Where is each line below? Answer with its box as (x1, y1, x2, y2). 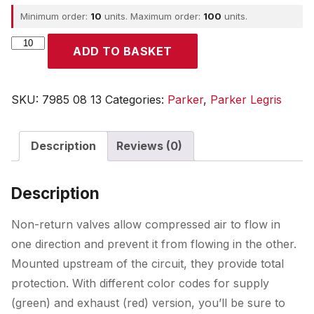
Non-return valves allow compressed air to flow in (11, 217, 280, 231)
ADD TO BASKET (73, 44, 172, 58)
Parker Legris (210, 93, 282, 107)
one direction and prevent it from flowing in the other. (11, 237, 296, 251)
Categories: (105, 93, 168, 107)
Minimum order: (20, 11, 90, 22)
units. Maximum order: (102, 11, 203, 22)
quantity (11, 52, 53, 66)
